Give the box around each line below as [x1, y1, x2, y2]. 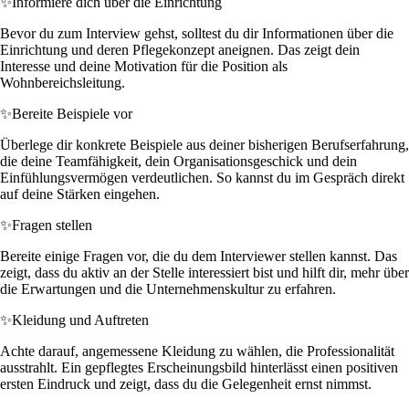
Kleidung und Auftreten [12, 311, 149, 328]
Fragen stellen [12, 216, 92, 233]
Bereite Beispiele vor [12, 105, 132, 121]
